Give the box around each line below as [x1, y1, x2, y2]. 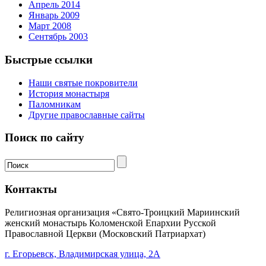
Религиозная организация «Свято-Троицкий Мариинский [5, 207, 240, 217]
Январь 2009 [28, 10, 80, 21]
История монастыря [28, 88, 109, 99]
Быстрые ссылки [5, 53, 93, 66]
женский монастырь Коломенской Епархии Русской [5, 217, 216, 228]
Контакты [5, 182, 57, 195]
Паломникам [28, 99, 81, 109]
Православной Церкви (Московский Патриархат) [5, 228, 205, 239]
